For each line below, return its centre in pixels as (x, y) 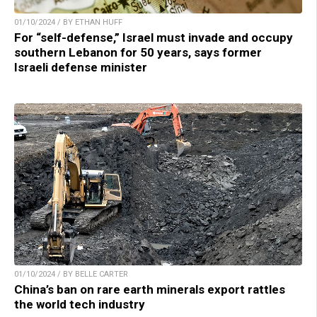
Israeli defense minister (81, 67)
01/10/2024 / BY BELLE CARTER (71, 274)
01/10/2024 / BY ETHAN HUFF (68, 22)
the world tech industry (80, 304)
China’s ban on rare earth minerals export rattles (150, 289)
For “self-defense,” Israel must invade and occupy (154, 37)
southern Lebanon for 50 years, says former (138, 52)
